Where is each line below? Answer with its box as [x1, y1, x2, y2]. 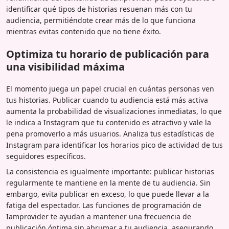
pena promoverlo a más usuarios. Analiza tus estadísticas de [6, 128, 214, 139]
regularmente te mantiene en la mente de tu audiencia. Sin [6, 177, 211, 188]
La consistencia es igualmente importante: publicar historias [6, 166, 214, 176]
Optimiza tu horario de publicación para [6, 47, 209, 61]
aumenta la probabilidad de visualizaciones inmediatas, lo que [6, 106, 222, 116]
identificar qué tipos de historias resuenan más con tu [6, 4, 192, 14]
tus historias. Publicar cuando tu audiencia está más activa [6, 95, 208, 105]
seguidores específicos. [6, 151, 86, 161]
